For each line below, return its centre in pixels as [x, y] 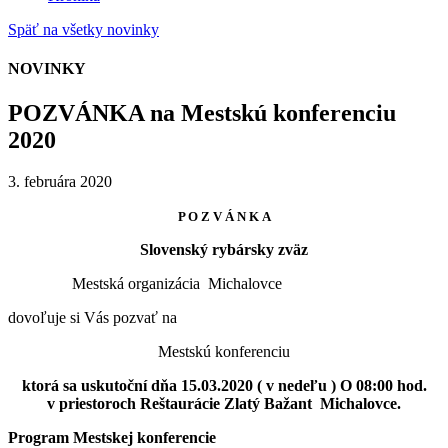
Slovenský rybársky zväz [224, 250]
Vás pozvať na [130, 318]
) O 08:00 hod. [378, 386]
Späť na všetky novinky [83, 29]
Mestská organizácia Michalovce [145, 284]
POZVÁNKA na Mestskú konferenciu [202, 112]
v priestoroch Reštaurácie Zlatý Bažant [181, 404]
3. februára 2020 [60, 182]
